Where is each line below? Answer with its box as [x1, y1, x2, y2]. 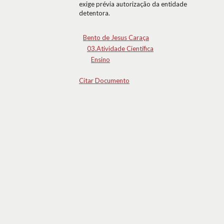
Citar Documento [79, 76, 129, 84]
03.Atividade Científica [87, 44, 153, 52]
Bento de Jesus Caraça [83, 33, 149, 41]
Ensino [91, 55, 110, 63]
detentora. [79, 9, 110, 17]
